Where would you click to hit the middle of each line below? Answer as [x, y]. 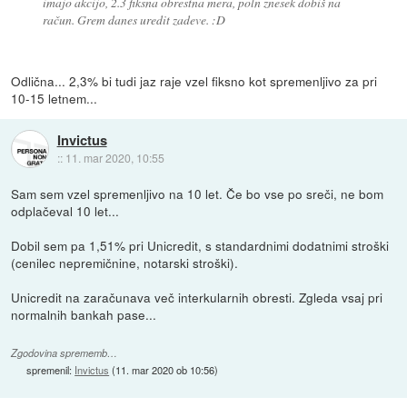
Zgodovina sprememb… [65, 352]
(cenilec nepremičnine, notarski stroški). [125, 263]
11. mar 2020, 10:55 [114, 157]
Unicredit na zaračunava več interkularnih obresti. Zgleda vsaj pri [197, 298]
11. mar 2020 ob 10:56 [165, 369]
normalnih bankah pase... [84, 315]
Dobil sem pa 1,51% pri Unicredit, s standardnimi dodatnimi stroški [200, 246]
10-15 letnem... [55, 99]
